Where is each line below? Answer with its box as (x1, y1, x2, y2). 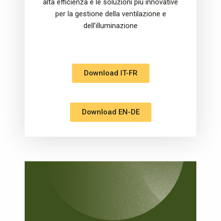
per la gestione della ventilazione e (55, 9, 166, 18)
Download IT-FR (83, 69, 138, 78)
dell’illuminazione (83, 21, 138, 30)
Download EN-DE (81, 108, 140, 117)
